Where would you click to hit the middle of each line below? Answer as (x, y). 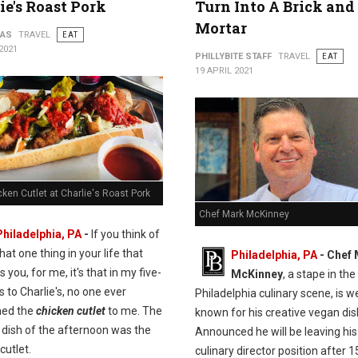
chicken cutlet (70, 310)
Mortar (221, 28)
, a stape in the (319, 274)
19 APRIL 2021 (224, 71)
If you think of (124, 234)
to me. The (135, 310)
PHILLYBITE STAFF (233, 56)
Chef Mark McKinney (244, 215)
